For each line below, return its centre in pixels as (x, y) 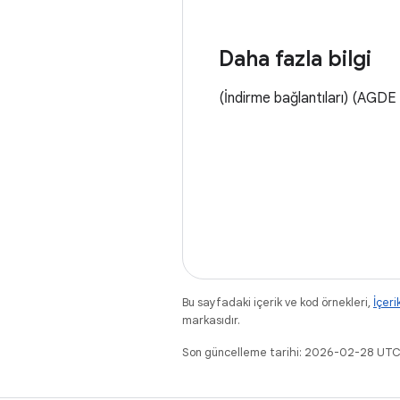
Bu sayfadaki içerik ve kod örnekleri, (278, 302)
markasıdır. (211, 320)
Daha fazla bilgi (295, 59)
